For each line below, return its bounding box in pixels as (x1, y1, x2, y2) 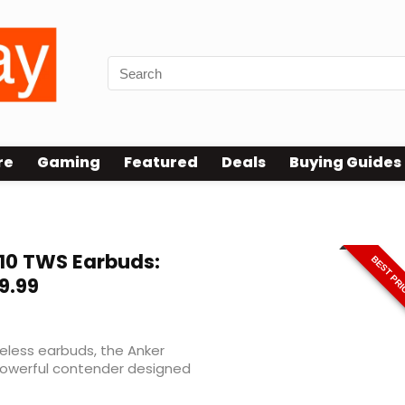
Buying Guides (289, 152, 401, 174)
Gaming (37, 152, 100, 174)
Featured (124, 152, 198, 174)
